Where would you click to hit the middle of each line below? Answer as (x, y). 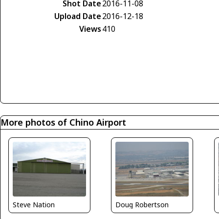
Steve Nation (34, 205)
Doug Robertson (142, 205)
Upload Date (78, 16)
